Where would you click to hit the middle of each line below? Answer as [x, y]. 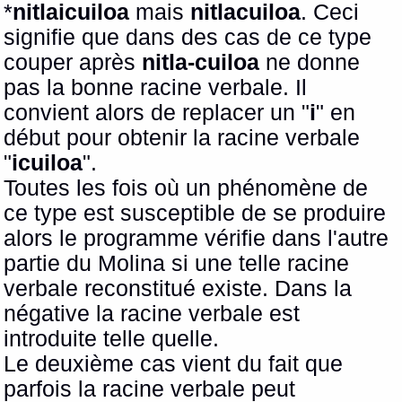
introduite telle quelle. [112, 339]
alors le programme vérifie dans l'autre [197, 239]
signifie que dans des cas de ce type [188, 38]
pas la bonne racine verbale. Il [156, 88]
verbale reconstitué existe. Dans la [178, 289]
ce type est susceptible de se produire [195, 214]
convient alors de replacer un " [157, 113]
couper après [73, 63]
